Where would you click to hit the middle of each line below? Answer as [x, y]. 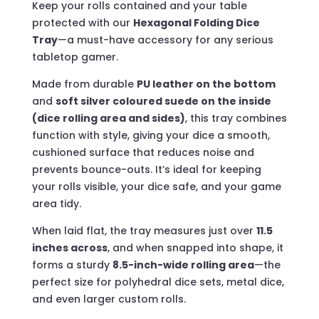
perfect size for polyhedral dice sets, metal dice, [158, 282]
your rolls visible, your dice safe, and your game [156, 187]
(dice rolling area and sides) [108, 118]
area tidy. [56, 204]
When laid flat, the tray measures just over [144, 231]
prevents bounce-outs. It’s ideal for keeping [146, 169]
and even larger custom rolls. [109, 299]
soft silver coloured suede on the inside [163, 101]
